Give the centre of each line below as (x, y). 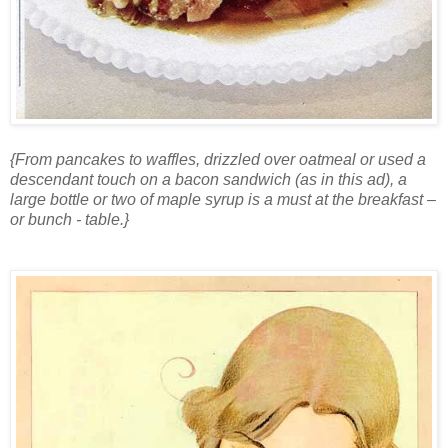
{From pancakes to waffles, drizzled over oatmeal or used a (218, 160)
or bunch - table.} (69, 220)
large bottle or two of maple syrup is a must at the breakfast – (223, 200)
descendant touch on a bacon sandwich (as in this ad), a (208, 180)
